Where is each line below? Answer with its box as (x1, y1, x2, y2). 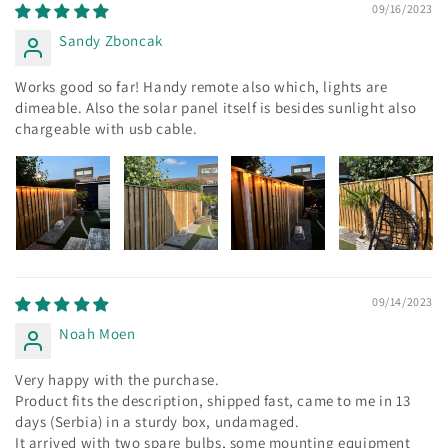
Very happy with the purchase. (15, 370, 220, 389)
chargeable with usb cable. (15, 119, 198, 138)
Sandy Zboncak (59, 31, 163, 50)
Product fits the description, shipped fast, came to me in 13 (15, 391, 412, 410)
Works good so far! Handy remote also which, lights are (15, 77, 388, 96)
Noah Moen (59, 324, 136, 343)
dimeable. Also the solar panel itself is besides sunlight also (15, 98, 417, 117)
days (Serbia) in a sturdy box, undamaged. (15, 412, 300, 431)
